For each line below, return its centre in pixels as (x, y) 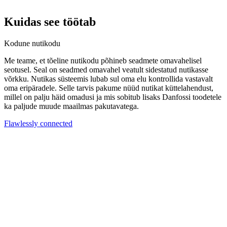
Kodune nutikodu (32, 44)
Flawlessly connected (38, 124)
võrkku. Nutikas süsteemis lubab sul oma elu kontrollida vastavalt (108, 79)
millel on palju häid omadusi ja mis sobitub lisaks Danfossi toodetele (113, 97)
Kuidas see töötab (50, 22)
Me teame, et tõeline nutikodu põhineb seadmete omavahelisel (103, 61)
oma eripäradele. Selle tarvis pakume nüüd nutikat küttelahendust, (109, 88)
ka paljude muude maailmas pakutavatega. (71, 106)
